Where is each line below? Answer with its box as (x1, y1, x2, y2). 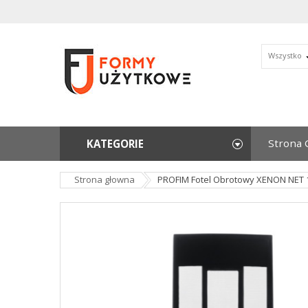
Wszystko (267, 50, 302, 60)
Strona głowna (74, 173, 135, 186)
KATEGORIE (87, 137, 144, 151)
